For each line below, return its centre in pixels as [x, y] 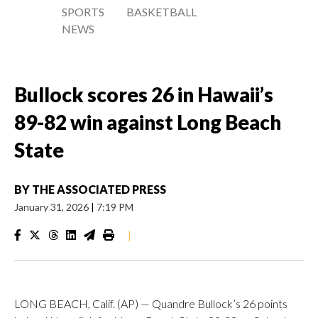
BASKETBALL [162, 12]
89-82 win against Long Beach [148, 122]
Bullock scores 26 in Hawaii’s [144, 94]
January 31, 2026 [53, 207]
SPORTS [83, 12]
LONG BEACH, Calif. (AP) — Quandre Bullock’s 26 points [151, 303]
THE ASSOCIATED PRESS [99, 189]
